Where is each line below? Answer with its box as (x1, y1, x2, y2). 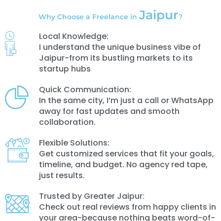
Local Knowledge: (38, 31, 109, 42)
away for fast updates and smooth (38, 106, 180, 117)
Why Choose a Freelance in (38, 13, 139, 21)
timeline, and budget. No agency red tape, (38, 159, 208, 171)
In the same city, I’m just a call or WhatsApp (38, 95, 214, 107)
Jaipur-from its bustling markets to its (38, 52, 193, 64)
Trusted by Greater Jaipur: (38, 190, 145, 202)
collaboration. (38, 116, 96, 128)
